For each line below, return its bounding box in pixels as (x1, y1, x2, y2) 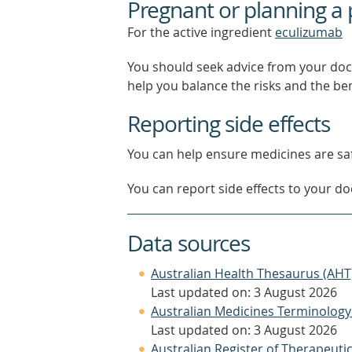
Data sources (127, 229, 250, 258)
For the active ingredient (127, 24, 275, 41)
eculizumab (275, 24, 343, 41)
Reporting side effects (127, 109, 330, 138)
